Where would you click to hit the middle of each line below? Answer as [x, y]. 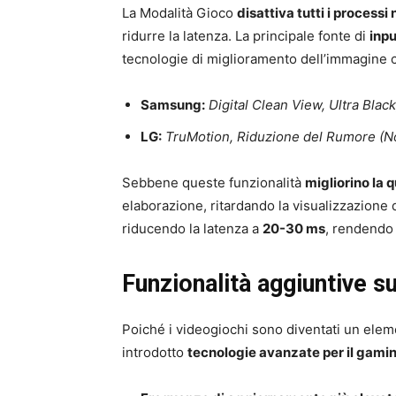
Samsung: [173, 104]
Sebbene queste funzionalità [213, 182]
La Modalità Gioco [179, 12]
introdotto [155, 352]
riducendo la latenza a [192, 228]
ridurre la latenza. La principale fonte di [246, 35]
